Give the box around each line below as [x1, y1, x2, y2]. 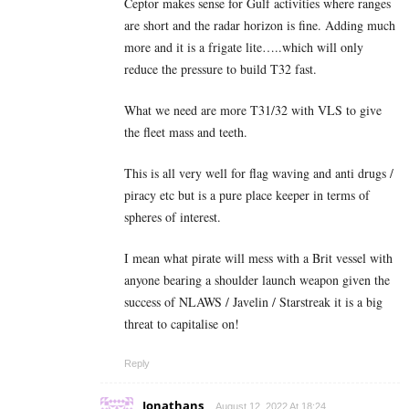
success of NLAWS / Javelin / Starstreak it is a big [124, 293, 383, 311]
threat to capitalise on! [124, 315, 239, 333]
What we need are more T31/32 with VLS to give [124, 101, 382, 120]
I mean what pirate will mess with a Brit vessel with [124, 249, 393, 267]
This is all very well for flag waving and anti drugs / [124, 164, 393, 183]
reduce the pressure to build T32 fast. [124, 60, 317, 79]
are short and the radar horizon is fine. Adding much [124, 16, 395, 35]
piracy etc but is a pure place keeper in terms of [124, 186, 370, 204]
